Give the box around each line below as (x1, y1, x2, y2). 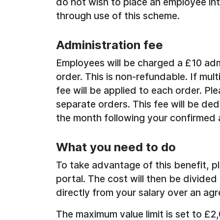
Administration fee (56, 38, 166, 52)
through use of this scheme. (56, 10, 180, 22)
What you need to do (56, 140, 176, 154)
